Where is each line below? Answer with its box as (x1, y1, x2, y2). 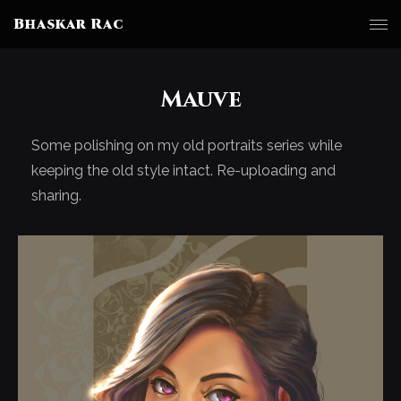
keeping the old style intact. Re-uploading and (31, 162, 336, 179)
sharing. (31, 187, 81, 204)
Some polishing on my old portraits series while (31, 137, 342, 154)
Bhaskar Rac (13, 14, 124, 34)
